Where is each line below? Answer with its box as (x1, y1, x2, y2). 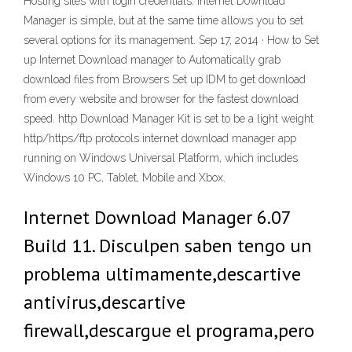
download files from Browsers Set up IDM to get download (24, 73, 306, 86)
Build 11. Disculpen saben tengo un (24, 233, 312, 258)
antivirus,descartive (24, 290, 185, 314)
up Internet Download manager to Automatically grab (24, 53, 280, 66)
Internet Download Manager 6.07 (24, 205, 291, 229)
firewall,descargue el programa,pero (24, 318, 314, 343)
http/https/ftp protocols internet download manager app (24, 132, 296, 145)
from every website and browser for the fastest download (24, 93, 299, 105)
